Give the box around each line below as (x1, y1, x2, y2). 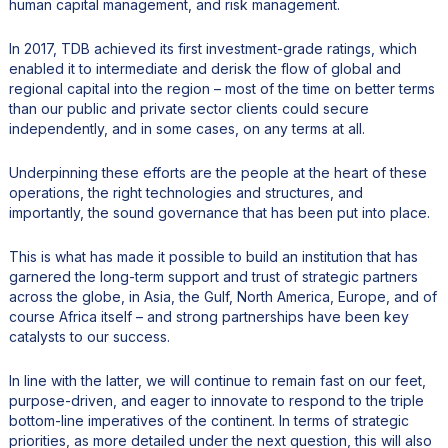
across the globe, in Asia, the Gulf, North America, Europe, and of (8, 287, 437, 305)
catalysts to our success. (8, 327, 170, 345)
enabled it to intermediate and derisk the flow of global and (8, 59, 401, 77)
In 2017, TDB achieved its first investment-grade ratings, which (8, 39, 417, 57)
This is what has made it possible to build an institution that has (8, 247, 418, 265)
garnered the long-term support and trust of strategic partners (8, 267, 418, 285)
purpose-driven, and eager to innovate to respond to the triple (8, 391, 424, 409)
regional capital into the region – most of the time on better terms (8, 79, 435, 97)
